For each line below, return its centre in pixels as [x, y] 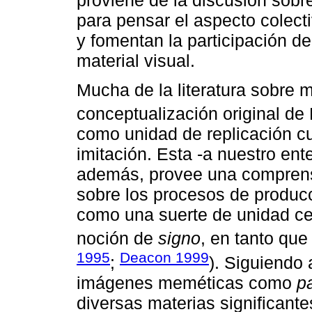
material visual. [136, 60]
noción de [117, 239]
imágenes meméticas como [187, 282]
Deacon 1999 [164, 257]
